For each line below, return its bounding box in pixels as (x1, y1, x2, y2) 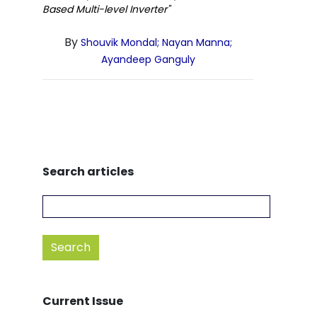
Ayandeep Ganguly (100, 52, 195, 67)
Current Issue (42, 293, 123, 309)
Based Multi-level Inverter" (42, 2, 170, 16)
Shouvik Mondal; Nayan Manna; (80, 35, 232, 50)
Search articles (42, 163, 134, 180)
